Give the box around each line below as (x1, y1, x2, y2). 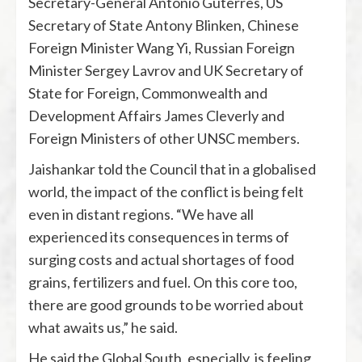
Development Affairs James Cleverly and (28, 107, 284, 124)
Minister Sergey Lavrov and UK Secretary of (28, 61, 304, 79)
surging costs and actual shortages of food (28, 250, 294, 268)
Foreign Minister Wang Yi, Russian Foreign (28, 39, 295, 57)
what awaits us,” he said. (28, 318, 178, 336)
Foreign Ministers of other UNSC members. (28, 129, 300, 147)
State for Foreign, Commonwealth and (28, 84, 267, 102)
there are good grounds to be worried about (28, 296, 304, 314)
